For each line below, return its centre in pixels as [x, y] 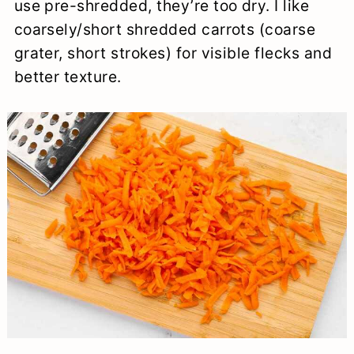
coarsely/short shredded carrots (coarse [165, 29]
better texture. [68, 76]
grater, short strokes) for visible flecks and [173, 53]
